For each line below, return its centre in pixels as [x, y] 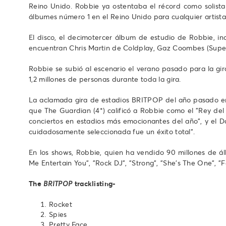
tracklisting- [94, 184]
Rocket [61, 204]
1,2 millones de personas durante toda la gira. [105, 79]
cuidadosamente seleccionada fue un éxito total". [112, 132]
